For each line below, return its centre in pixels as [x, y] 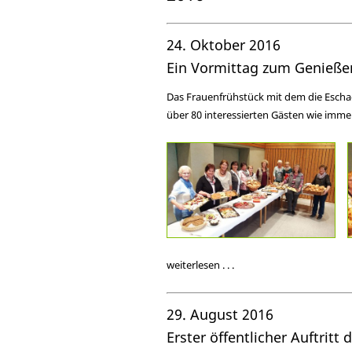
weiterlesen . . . [200, 265]
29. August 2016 [220, 315]
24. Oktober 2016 [224, 44]
